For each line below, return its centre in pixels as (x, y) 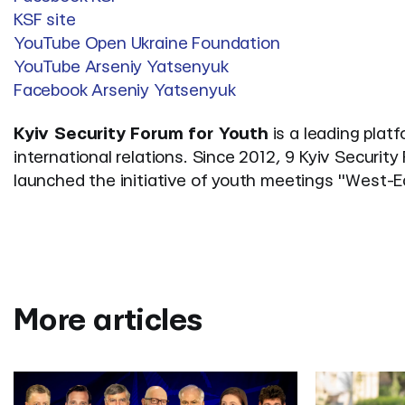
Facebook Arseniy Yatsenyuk (125, 91)
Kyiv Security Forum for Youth (141, 135)
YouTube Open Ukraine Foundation (147, 44)
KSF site (45, 21)
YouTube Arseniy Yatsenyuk (121, 68)
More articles (108, 321)
